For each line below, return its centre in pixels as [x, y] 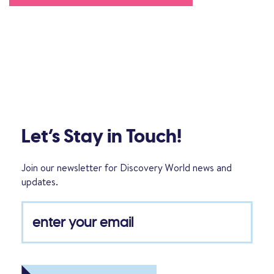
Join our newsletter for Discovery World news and [127, 167]
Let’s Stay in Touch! [102, 136]
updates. [40, 181]
